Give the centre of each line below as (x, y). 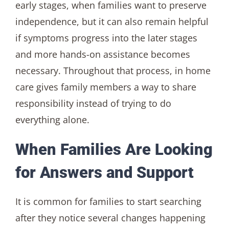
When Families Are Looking (114, 149)
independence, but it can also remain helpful (112, 21)
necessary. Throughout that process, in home (113, 70)
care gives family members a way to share (106, 87)
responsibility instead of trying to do (93, 103)
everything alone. (52, 119)
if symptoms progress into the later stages (106, 38)
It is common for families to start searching (108, 202)
